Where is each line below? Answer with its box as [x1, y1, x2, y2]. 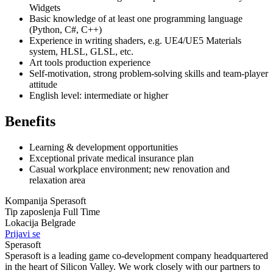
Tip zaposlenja [5, 206, 63, 217]
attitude [29, 79, 57, 90]
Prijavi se [5, 228, 40, 239]
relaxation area [29, 174, 85, 185]
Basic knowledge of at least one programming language [29, 13, 243, 24]
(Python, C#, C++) [29, 24, 102, 35]
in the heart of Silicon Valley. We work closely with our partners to [5, 261, 260, 272]
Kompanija [5, 195, 50, 206]
